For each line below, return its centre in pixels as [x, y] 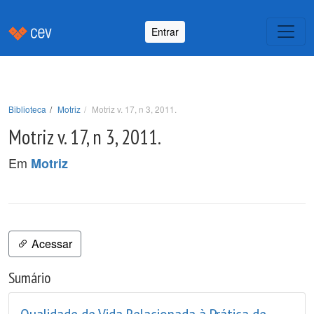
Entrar [165, 31]
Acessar [50, 244]
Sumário [29, 278]
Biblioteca [27, 109]
